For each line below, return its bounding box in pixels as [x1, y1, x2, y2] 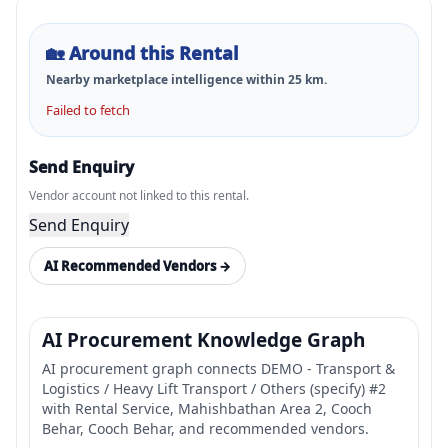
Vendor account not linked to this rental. [29, 187, 249, 204]
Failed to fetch [46, 101, 130, 119]
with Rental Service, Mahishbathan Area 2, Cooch [42, 399, 372, 418]
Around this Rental [69, 41, 238, 65]
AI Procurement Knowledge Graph [42, 327, 365, 353]
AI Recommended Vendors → [44, 256, 231, 275]
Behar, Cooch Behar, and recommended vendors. [42, 419, 369, 438]
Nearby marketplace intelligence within [46, 71, 288, 88]
